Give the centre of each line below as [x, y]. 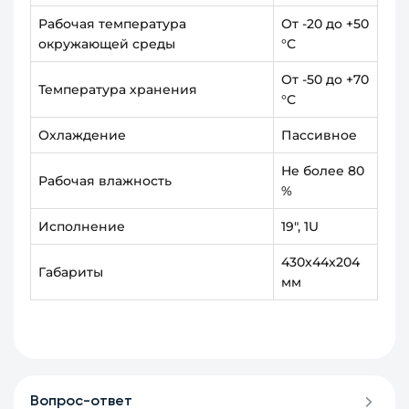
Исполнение [82, 227]
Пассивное [320, 136]
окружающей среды [107, 44]
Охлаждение [83, 136]
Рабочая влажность [105, 181]
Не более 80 [323, 171]
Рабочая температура [113, 24]
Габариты [71, 273]
